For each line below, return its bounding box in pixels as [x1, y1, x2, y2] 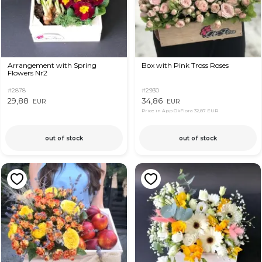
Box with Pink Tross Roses [141, 60, 229, 70]
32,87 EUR [194, 108, 218, 114]
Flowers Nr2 [7, 68, 47, 77]
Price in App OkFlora [141, 108, 194, 114]
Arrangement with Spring [7, 60, 96, 70]
